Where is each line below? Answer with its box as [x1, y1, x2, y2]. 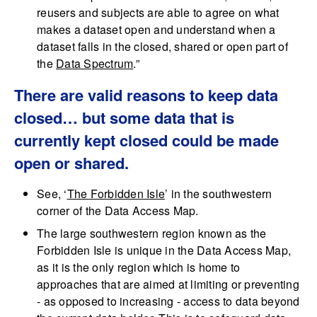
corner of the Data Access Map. [37, 202, 199, 219]
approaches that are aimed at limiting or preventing [37, 276, 299, 293]
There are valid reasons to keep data [14, 83, 278, 107]
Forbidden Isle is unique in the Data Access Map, [37, 242, 291, 259]
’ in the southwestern [165, 185, 272, 202]
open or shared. [14, 151, 129, 175]
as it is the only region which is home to [37, 259, 241, 276]
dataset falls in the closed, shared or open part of [37, 38, 288, 55]
